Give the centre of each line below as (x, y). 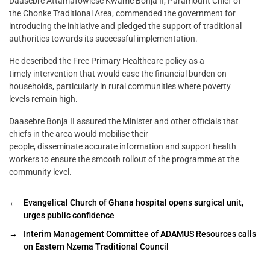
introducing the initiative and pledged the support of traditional (125, 26)
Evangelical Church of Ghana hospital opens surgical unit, (133, 203)
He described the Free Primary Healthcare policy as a (107, 61)
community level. (40, 172)
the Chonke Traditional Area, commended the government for (122, 14)
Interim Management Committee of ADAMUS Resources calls (140, 234)
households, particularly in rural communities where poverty (120, 86)
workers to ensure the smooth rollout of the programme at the (124, 159)
